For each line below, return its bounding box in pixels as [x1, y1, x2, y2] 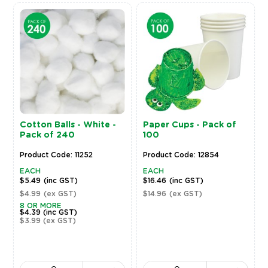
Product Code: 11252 [19, 151, 93, 159]
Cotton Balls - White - [19, 120, 116, 129]
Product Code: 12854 [143, 151, 220, 159]
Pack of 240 [19, 130, 75, 139]
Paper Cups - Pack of [143, 120, 237, 129]
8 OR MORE [19, 202, 62, 209]
